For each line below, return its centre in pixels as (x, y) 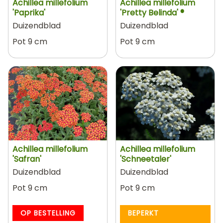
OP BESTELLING (48, 213)
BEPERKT (143, 213)
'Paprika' (29, 13)
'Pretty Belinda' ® (152, 13)
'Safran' (27, 159)
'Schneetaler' (146, 159)
